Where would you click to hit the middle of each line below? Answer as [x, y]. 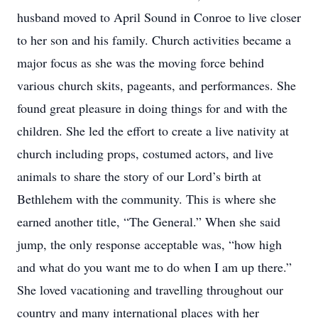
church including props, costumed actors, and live [145, 153]
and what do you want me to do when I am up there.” [154, 267]
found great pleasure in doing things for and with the [152, 108]
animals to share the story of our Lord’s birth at [139, 176]
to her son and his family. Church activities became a [154, 40]
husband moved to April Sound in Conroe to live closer [159, 17]
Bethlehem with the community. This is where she [147, 199]
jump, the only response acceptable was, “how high [149, 244]
